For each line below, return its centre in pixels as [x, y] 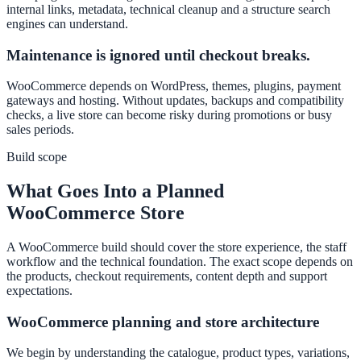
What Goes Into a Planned [115, 191]
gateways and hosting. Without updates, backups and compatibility [175, 101]
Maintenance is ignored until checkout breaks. [158, 55]
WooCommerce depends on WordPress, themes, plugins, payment [174, 86]
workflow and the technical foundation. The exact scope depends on [180, 262]
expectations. [39, 291]
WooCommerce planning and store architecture [163, 322]
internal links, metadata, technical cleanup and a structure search [168, 9]
